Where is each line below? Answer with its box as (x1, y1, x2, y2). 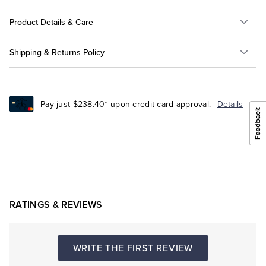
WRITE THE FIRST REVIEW (72, 241, 194, 255)
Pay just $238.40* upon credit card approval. (40, 99, 211, 109)
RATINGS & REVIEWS (9, 199, 103, 211)
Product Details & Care (9, 15, 93, 28)
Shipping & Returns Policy (9, 46, 104, 59)
